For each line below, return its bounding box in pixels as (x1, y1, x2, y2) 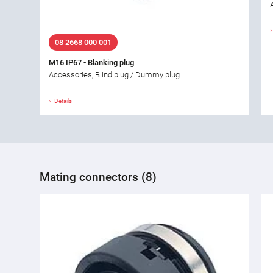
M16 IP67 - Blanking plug (49, 58, 134, 68)
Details (54, 97, 72, 105)
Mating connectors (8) (40, 169, 157, 184)
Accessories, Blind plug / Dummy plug (49, 70, 180, 80)
